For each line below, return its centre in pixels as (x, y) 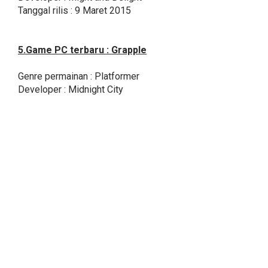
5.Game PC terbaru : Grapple (82, 50)
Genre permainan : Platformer (79, 77)
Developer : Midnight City (71, 90)
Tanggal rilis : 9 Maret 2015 (74, 11)
